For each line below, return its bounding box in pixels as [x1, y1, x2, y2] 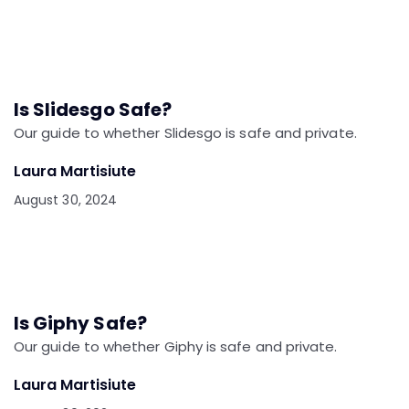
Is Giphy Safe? [14, 309, 147, 336]
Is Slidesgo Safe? [14, 96, 172, 122]
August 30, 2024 [14, 190, 118, 209]
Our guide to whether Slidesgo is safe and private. [14, 122, 357, 142]
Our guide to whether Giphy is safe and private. [14, 336, 338, 356]
